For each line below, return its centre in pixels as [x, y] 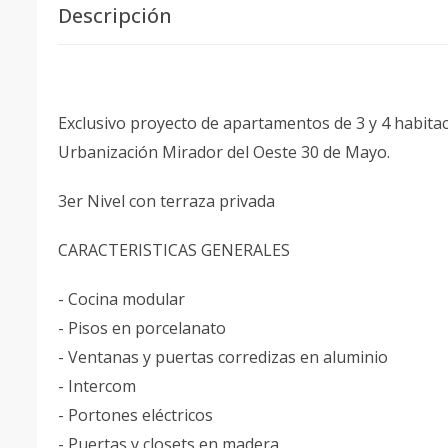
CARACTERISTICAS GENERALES [176, 250]
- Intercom [99, 386]
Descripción [115, 15]
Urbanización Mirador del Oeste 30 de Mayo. [226, 152]
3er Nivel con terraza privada [168, 201]
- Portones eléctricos [137, 415]
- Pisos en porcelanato [144, 328]
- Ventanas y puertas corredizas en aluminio [225, 357]
